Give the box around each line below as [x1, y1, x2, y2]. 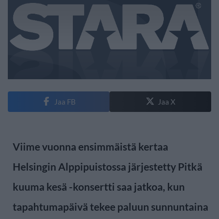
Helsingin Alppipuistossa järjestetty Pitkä [13, 160, 202, 173]
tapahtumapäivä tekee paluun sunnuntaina [13, 200, 208, 213]
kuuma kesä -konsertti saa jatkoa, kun [13, 180, 185, 193]
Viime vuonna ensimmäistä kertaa [13, 140, 168, 153]
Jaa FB [54, 97, 76, 106]
